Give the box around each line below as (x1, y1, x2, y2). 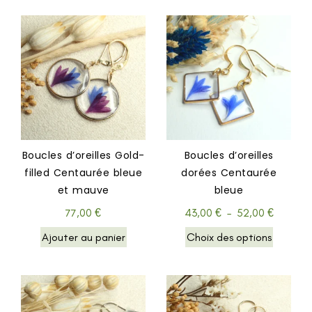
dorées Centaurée (181, 166, 276, 180)
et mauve (57, 183, 109, 198)
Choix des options (186, 231, 272, 244)
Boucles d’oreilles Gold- (22, 148, 145, 163)
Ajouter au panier (41, 231, 125, 244)
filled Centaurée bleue (24, 166, 142, 180)
